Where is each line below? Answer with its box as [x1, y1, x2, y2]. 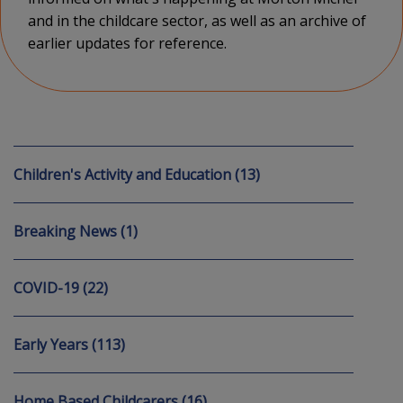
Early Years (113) [13, 335, 125, 354]
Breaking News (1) [13, 221, 138, 241]
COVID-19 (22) [13, 278, 108, 298]
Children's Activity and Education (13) [13, 165, 260, 184]
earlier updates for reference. [28, 33, 227, 53]
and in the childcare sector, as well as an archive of [28, 11, 366, 31]
